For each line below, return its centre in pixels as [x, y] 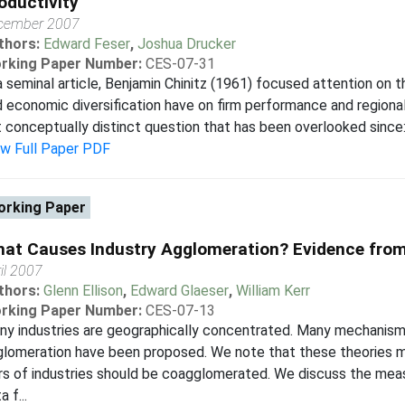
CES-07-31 [180, 64]
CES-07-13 [180, 311]
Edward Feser [86, 44]
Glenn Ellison [83, 291]
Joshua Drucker [186, 44]
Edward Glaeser [179, 291]
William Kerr [273, 291]
